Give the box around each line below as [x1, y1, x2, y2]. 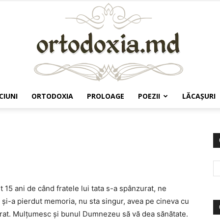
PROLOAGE [87, 91, 124, 101]
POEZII [138, 91, 160, 101]
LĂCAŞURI [182, 91, 216, 101]
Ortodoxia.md [110, 111, 154, 120]
